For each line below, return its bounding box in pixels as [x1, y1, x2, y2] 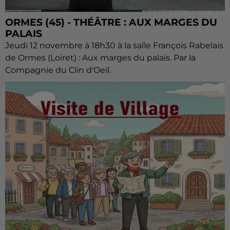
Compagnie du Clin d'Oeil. [5, 65, 111, 75]
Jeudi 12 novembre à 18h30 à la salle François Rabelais [5, 41, 223, 50]
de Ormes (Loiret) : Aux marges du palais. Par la [5, 53, 196, 63]
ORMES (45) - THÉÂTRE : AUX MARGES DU [5, 16, 217, 28]
